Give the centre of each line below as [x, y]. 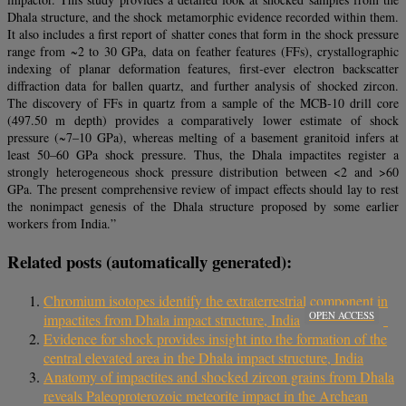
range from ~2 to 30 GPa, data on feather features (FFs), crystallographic [203, 52]
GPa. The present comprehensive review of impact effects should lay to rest [203, 189]
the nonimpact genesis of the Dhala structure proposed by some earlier [203, 207]
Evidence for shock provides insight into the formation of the [215, 338]
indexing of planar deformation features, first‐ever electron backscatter [203, 69]
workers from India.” [62, 224]
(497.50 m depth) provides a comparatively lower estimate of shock [203, 121]
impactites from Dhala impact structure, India [172, 319]
